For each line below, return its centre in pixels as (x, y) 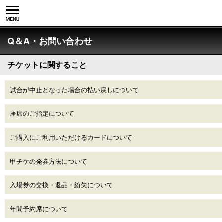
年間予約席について (39, 208)
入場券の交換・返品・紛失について (61, 185)
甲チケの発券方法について (49, 161)
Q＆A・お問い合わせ (50, 41)
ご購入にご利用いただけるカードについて (71, 137)
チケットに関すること (47, 65)
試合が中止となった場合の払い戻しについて (74, 89)
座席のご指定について (42, 113)
